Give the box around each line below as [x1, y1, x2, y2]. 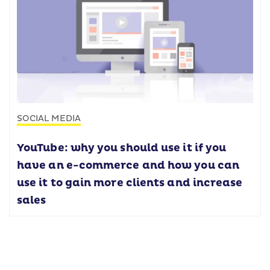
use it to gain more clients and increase [17, 176, 243, 190]
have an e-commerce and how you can [17, 159, 239, 172]
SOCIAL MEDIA [17, 113, 81, 124]
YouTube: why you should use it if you [17, 141, 227, 155]
